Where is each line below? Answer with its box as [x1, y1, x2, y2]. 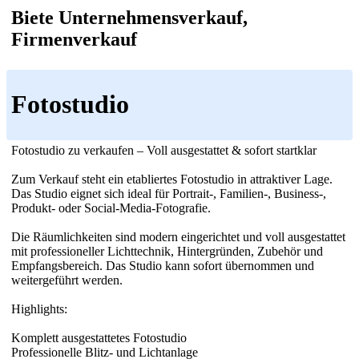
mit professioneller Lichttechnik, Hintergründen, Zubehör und [11, 244, 323, 258]
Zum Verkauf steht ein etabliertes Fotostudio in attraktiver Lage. [11, 171, 333, 186]
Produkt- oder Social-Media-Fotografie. [11, 200, 211, 215]
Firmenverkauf [11, 28, 137, 50]
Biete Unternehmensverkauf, [11, 6, 248, 28]
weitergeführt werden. [11, 272, 123, 287]
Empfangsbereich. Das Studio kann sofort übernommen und [11, 258, 314, 272]
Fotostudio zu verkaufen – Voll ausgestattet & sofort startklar [11, 143, 317, 157]
